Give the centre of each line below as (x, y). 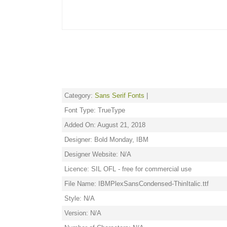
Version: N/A (83, 213)
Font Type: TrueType (95, 110)
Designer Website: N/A (98, 154)
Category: (80, 96)
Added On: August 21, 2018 (105, 125)
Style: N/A (80, 198)
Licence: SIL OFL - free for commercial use (128, 169)
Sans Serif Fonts (120, 96)
